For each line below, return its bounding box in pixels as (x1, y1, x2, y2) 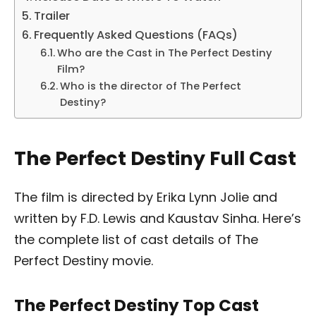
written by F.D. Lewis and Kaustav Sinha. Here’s (14, 209, 301, 227)
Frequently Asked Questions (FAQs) (34, 27, 238, 44)
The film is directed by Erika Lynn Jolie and (14, 188, 277, 206)
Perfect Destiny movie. (14, 251, 157, 269)
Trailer (34, 8, 71, 25)
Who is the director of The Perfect (59, 79, 241, 94)
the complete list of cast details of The (14, 230, 258, 248)
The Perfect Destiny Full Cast (14, 145, 296, 171)
